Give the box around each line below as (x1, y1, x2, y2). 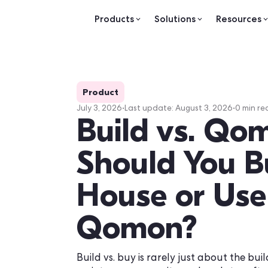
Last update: (146, 123, 206, 133)
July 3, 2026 (90, 123, 144, 133)
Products (111, 16, 158, 29)
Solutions (181, 16, 230, 29)
